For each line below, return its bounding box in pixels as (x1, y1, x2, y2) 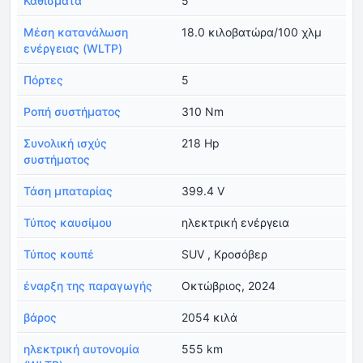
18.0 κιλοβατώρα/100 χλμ (181, 24, 322, 39)
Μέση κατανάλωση (23, 24, 128, 39)
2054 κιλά (181, 310, 237, 324)
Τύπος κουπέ (23, 246, 94, 261)
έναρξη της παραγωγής (23, 278, 152, 293)
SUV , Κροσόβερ (181, 246, 267, 261)
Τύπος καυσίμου (23, 215, 112, 229)
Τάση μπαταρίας (23, 183, 113, 198)
